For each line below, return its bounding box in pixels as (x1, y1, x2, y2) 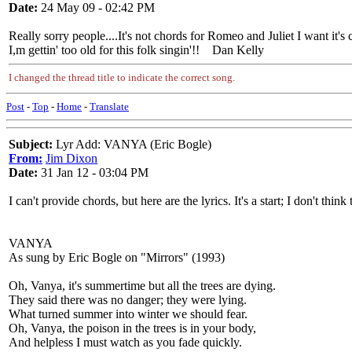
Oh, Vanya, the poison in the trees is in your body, (9, 321, 256, 335)
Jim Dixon (46, 152, 97, 165)
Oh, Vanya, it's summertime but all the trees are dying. (9, 279, 276, 292)
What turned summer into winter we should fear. (9, 307, 247, 321)
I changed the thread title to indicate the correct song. (9, 71, 235, 83)
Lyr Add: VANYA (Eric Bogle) (53, 137, 211, 151)
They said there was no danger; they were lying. (9, 293, 247, 306)
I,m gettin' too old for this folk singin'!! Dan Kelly (9, 43, 264, 57)
